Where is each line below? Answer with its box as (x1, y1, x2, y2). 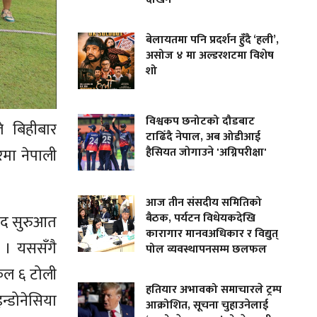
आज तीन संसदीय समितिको (146, 193, 263, 212)
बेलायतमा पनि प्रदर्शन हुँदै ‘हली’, (146, 30, 279, 50)
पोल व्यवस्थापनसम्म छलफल (146, 240, 267, 259)
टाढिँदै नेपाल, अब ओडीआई (146, 127, 261, 146)
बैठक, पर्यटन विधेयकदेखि (146, 209, 256, 228)
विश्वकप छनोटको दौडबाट (146, 112, 255, 131)
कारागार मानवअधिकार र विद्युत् (146, 224, 279, 243)
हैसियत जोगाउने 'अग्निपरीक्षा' (146, 143, 267, 162)
